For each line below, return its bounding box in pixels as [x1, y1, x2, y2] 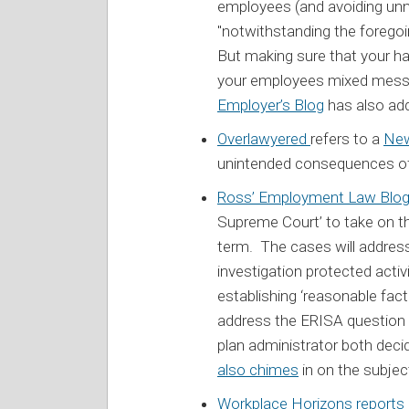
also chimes [217, 360, 299, 379]
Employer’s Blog [217, 95, 324, 114]
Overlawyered [217, 129, 310, 148]
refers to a [310, 129, 383, 148]
